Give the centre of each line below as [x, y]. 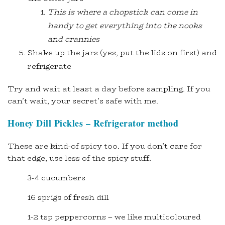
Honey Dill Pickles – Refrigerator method [93, 123]
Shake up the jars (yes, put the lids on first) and [122, 53]
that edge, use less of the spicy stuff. [79, 158]
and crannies [74, 39]
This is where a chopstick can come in [123, 12]
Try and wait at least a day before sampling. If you [109, 89]
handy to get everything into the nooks [125, 26]
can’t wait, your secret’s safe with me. [83, 101]
